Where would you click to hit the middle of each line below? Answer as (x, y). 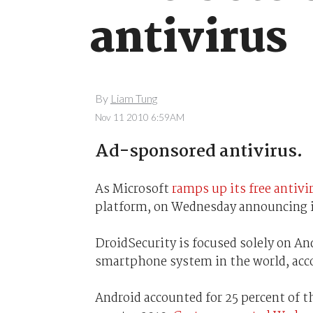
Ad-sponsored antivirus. (198, 152)
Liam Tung (133, 99)
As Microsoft (133, 189)
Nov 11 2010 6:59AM (139, 117)
